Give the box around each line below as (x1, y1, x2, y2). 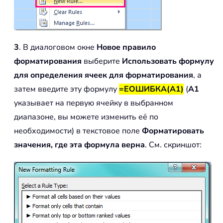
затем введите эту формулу (14, 84, 119, 95)
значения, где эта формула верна (14, 139, 145, 151)
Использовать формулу (122, 56, 214, 67)
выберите (82, 56, 122, 67)
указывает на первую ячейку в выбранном (14, 98, 173, 109)
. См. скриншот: (145, 139, 202, 151)
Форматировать (142, 125, 204, 137)
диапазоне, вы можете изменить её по (14, 111, 158, 123)
